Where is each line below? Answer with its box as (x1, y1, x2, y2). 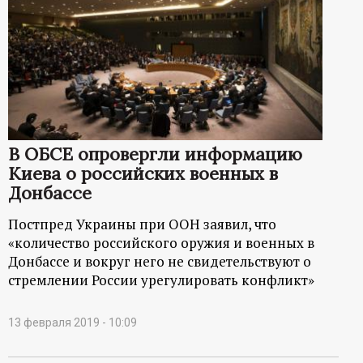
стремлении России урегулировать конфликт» (8, 270, 314, 289)
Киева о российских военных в (8, 161, 278, 185)
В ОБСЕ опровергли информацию (8, 142, 302, 165)
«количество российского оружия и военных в (8, 233, 314, 252)
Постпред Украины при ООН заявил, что (8, 214, 276, 233)
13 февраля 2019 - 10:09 (8, 315, 137, 329)
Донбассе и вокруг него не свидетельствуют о (8, 251, 311, 271)
